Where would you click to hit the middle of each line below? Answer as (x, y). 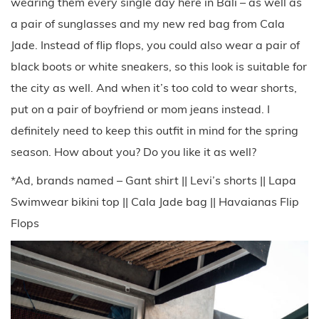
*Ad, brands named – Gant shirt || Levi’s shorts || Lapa (153, 180)
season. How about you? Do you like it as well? (134, 151)
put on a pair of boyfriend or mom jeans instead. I (140, 109)
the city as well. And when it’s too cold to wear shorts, (154, 87)
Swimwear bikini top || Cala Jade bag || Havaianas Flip (155, 201)
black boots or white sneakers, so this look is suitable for (159, 66)
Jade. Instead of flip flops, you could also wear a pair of (155, 45)
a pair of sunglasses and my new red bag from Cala (148, 23)
